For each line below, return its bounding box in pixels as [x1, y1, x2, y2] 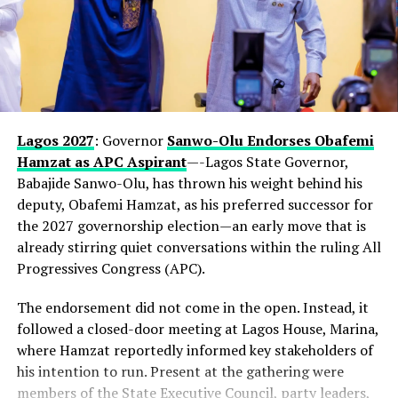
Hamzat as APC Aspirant [16, 151, 187, 171]
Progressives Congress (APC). [16, 258, 205, 278]
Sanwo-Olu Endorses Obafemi [166, 130, 374, 150]
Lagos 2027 [16, 130, 94, 150]
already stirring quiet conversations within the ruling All [16, 236, 381, 257]
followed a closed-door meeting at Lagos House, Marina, [16, 318, 378, 338]
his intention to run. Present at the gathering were [16, 361, 344, 381]
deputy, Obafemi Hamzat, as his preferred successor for [16, 194, 373, 214]
